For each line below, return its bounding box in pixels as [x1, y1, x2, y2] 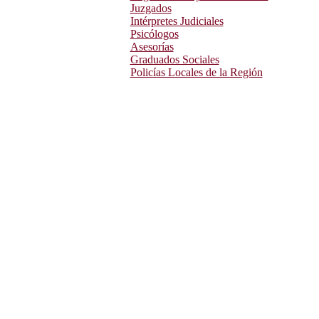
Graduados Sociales [130, 53, 219, 66]
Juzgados [130, 2, 172, 15]
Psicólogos [130, 28, 179, 41]
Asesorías [130, 41, 174, 53]
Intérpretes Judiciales [130, 15, 224, 28]
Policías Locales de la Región [130, 66, 263, 79]
